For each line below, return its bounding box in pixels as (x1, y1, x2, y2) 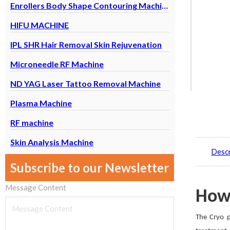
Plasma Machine (10, 98, 72, 108)
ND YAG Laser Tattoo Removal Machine (10, 79, 161, 88)
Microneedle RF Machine (10, 59, 104, 69)
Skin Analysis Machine (10, 137, 93, 147)
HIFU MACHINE (10, 20, 69, 30)
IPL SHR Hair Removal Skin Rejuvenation (10, 40, 162, 49)
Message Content (5, 183, 66, 192)
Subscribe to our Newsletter (10, 160, 169, 175)
